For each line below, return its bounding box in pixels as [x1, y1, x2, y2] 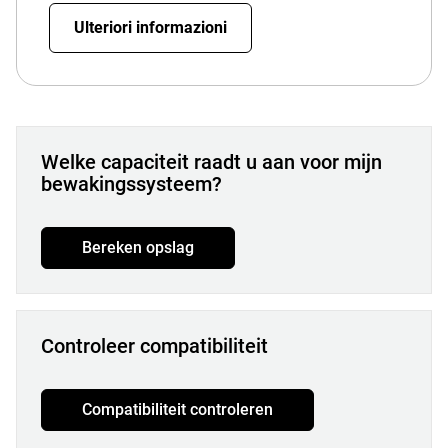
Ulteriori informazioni [74, 18, 227, 37]
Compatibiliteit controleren [82, 400, 273, 419]
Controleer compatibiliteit [41, 334, 268, 358]
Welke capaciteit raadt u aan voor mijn [41, 150, 382, 174]
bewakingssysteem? [41, 172, 222, 196]
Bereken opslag [82, 238, 194, 257]
